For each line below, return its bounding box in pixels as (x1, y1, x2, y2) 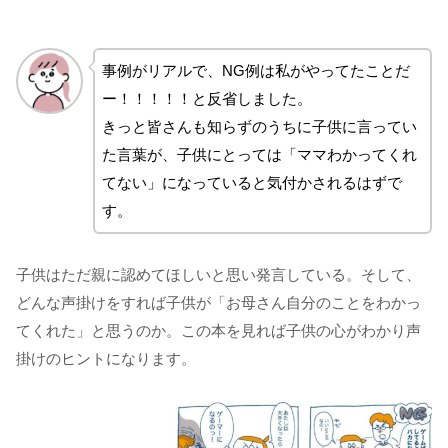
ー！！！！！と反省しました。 (101, 89, 312, 107)
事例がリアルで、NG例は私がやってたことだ (101, 61, 410, 79)
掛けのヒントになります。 (16, 349, 196, 367)
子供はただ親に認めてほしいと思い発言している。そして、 (16, 265, 421, 283)
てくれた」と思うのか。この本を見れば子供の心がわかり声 (16, 321, 421, 339)
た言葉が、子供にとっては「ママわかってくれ (101, 145, 417, 163)
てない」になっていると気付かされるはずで (101, 173, 402, 191)
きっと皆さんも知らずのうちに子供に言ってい (101, 117, 417, 135)
